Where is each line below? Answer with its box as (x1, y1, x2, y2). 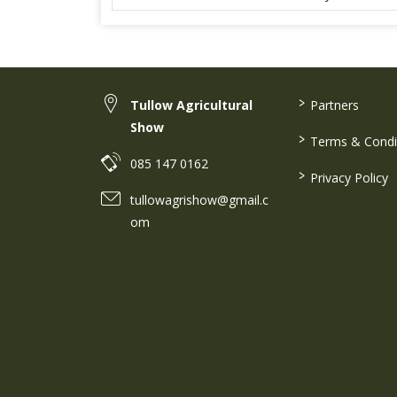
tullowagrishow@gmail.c (130, 191, 269, 208)
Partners (306, 97, 359, 113)
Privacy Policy (306, 169, 388, 186)
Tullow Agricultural (130, 97, 253, 113)
